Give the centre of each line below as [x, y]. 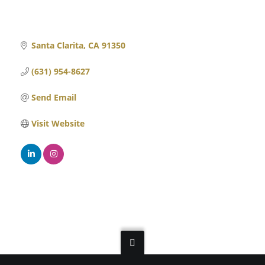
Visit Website [58, 123]
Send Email [54, 97]
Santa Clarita [57, 45]
